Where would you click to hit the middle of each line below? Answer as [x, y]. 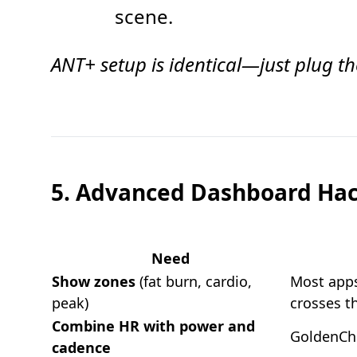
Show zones [94, 281]
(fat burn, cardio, [194, 281]
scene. [144, 16]
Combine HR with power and [153, 326]
